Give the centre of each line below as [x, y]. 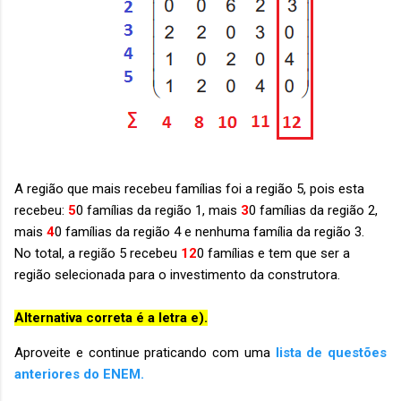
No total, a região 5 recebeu [98, 253]
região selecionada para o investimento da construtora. [177, 275]
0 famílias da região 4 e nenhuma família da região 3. [211, 232]
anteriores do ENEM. [79, 374]
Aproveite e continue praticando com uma [145, 353]
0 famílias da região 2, [313, 210]
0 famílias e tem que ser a [273, 253]
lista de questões [331, 353]
